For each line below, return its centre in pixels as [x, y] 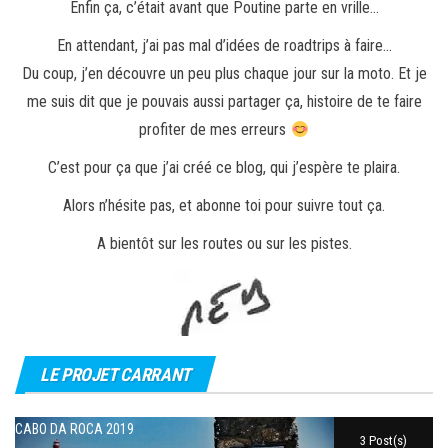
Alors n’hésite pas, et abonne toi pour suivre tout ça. [224, 206]
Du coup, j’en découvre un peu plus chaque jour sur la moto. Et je [224, 74]
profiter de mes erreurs [215, 130]
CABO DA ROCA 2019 [74, 429]
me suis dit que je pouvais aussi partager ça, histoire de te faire [224, 102]
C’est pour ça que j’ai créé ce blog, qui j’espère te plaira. [224, 168]
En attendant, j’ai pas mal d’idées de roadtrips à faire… [224, 46]
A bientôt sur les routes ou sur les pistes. [224, 244]
